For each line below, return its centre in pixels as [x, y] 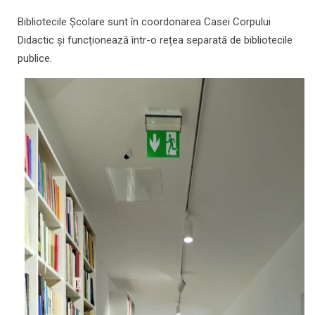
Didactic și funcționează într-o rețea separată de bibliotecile [155, 40]
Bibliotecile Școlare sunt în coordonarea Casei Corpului [144, 22]
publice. [35, 59]
